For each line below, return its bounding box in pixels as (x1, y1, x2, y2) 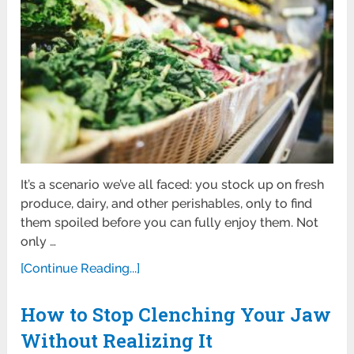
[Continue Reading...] (21, 260, 141, 276)
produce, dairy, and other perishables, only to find (21, 195, 313, 211)
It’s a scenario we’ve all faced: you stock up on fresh (21, 176, 325, 192)
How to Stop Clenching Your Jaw (21, 301, 332, 327)
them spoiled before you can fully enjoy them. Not (21, 214, 319, 230)
